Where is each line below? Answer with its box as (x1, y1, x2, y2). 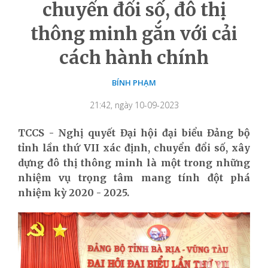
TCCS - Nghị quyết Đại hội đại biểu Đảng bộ (18, 126, 250, 139)
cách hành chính (59, 45, 209, 69)
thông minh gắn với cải (31, 22, 237, 45)
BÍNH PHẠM (112, 77, 156, 88)
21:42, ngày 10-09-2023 (89, 99, 179, 111)
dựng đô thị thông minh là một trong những (18, 156, 250, 169)
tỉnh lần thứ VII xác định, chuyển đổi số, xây (18, 141, 250, 154)
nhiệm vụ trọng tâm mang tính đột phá (18, 171, 250, 184)
